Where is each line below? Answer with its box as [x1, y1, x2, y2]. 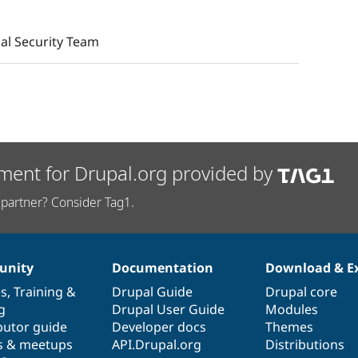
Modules [265, 300, 319, 318]
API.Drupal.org [111, 335, 201, 353]
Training [13, 282, 63, 300]
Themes [265, 317, 314, 336]
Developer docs [111, 317, 206, 336]
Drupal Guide [111, 282, 193, 300]
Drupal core [265, 282, 338, 300]
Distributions [265, 335, 345, 353]
